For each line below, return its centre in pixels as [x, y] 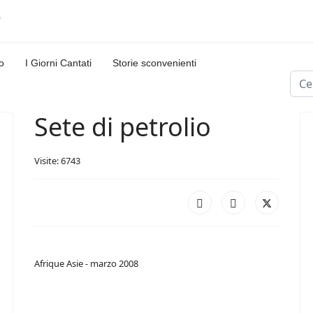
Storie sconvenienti [154, 63]
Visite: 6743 [57, 161]
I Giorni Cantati [58, 63]
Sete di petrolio [123, 127]
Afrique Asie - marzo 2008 [86, 263]
